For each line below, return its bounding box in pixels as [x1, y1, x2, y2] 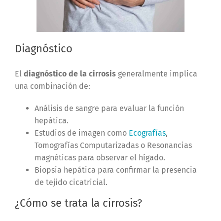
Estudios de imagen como [34, 128, 129, 138]
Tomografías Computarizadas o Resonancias [34, 141, 192, 150]
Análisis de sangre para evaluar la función [34, 104, 184, 113]
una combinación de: [14, 81, 90, 91]
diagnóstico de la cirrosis [23, 69, 116, 79]
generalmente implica [115, 69, 197, 79]
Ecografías [128, 128, 166, 138]
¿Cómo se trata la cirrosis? [14, 196, 142, 210]
